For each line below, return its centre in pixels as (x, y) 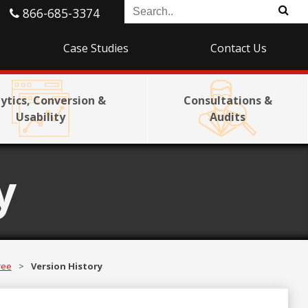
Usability (41, 117)
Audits (228, 117)
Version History (66, 266)
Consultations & (228, 101)
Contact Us (239, 48)
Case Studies (96, 48)
